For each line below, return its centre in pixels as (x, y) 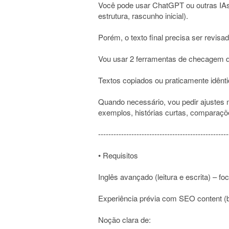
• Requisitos (118, 155)
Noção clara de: (124, 220)
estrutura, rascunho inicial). (143, 16)
